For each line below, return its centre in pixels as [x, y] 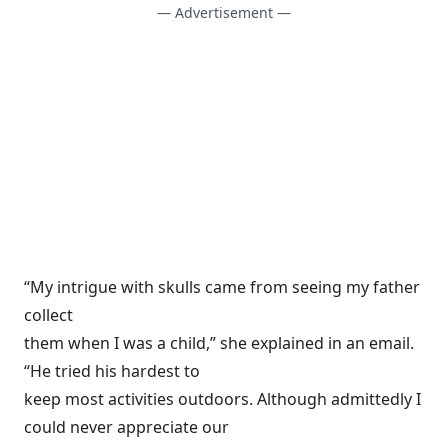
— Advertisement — [224, 12]
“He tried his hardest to [112, 371]
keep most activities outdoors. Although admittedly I [222, 399]
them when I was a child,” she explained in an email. [219, 343]
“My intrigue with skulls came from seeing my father [222, 287]
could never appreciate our [126, 427]
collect [48, 315]
